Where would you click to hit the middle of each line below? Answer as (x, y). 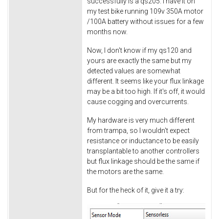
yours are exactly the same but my (139, 60)
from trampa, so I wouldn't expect (138, 130)
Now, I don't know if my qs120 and (139, 50)
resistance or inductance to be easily (143, 141)
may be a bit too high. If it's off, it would (146, 91)
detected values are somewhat (134, 71)
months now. (107, 32)
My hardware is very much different (141, 120)
